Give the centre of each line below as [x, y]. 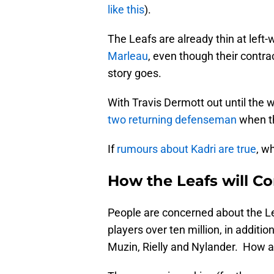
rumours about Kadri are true [187, 149]
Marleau [128, 56]
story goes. [135, 73]
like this [126, 10]
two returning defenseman [172, 120]
